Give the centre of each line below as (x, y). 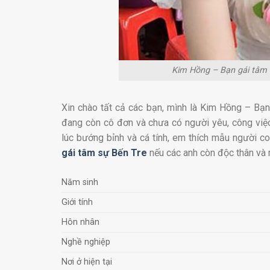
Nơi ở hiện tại (87, 262)
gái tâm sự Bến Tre (105, 153)
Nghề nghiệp (86, 242)
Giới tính (77, 202)
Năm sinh (80, 182)
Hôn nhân (80, 222)
